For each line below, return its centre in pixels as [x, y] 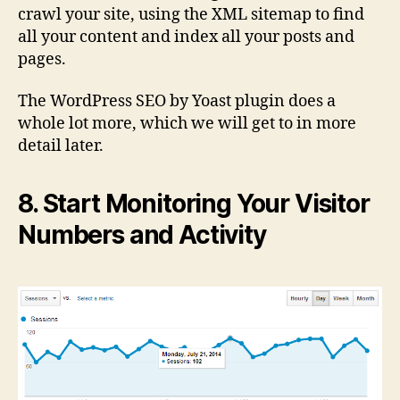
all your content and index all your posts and [186, 37]
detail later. [61, 146]
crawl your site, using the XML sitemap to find [191, 14]
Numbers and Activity [142, 235]
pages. [42, 59]
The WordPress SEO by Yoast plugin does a [177, 102]
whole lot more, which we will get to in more [187, 124]
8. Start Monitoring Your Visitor [194, 204]
